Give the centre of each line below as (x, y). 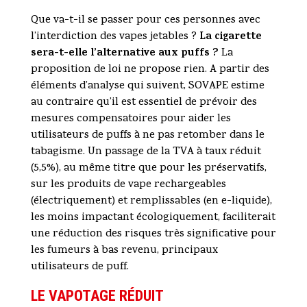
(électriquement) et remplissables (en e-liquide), (151, 202)
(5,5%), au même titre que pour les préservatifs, (148, 169)
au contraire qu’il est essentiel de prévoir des (144, 103)
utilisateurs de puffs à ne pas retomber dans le (147, 136)
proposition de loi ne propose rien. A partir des (150, 70)
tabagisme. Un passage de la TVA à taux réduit (146, 152)
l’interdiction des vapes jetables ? (115, 37)
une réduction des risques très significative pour (153, 235)
